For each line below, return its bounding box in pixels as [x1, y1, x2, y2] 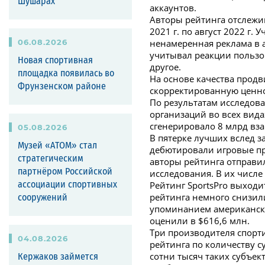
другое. [150, 61, 182, 73]
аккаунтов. [150, 2, 197, 14]
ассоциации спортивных [18, 180, 117, 190]
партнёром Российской [18, 167, 112, 177]
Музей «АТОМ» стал [18, 141, 97, 151]
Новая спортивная [18, 56, 93, 66]
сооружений [18, 193, 67, 203]
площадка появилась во [18, 69, 114, 79]
